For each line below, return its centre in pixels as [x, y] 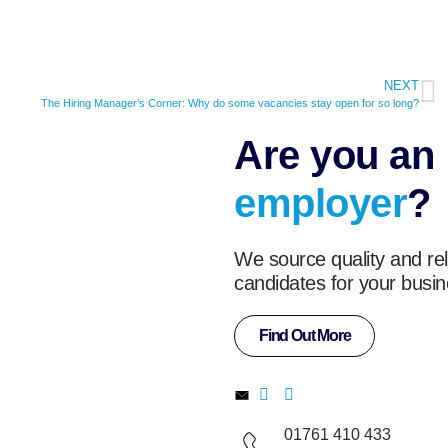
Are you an [334, 154]
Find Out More [305, 335]
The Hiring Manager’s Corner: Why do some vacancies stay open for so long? [229, 102]
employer [320, 202]
